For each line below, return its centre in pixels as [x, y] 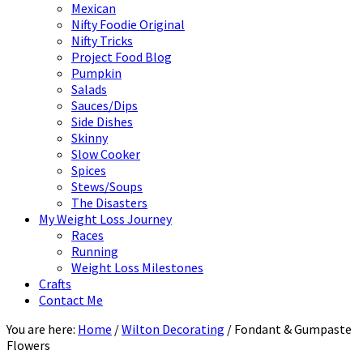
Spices [89, 170]
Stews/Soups [107, 186]
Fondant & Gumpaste [292, 329]
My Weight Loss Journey [105, 219]
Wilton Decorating [173, 329]
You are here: [42, 329]
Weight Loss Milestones [137, 267]
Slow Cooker [106, 154]
